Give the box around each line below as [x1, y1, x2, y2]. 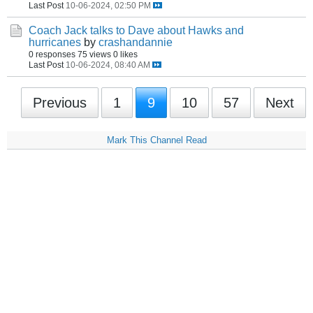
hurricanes [29, 36, 81, 48]
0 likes [113, 50, 138, 59]
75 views [78, 50, 111, 59]
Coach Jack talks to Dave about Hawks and [29, 24, 244, 36]
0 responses [29, 50, 75, 59]
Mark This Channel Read [106, 135, 207, 145]
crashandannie [99, 36, 173, 48]
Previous [33, 95, 87, 110]
